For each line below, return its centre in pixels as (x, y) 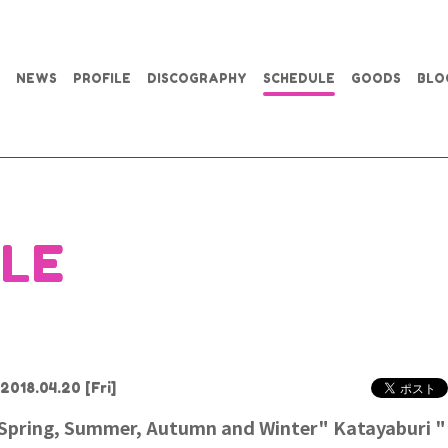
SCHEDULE (299, 78)
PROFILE (102, 78)
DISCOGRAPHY (197, 78)
